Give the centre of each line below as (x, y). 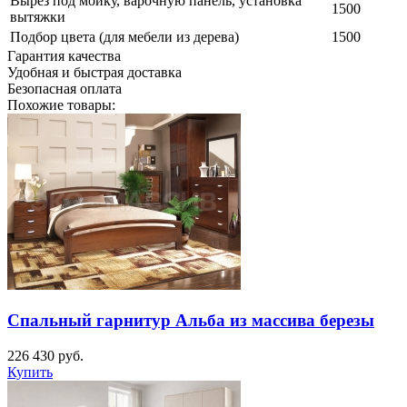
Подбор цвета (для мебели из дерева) (124, 37)
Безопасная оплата (65, 89)
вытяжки (38, 17)
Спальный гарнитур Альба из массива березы (191, 320)
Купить (30, 372)
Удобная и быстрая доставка (94, 73)
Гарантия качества (64, 56)
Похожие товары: (61, 105)
